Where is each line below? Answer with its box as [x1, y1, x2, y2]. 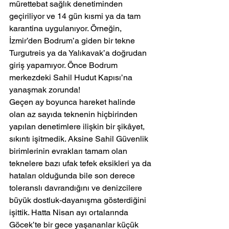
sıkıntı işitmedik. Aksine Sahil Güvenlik [9, 134, 150, 144]
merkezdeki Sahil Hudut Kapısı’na [9, 73, 134, 83]
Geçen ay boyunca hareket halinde [9, 97, 138, 107]
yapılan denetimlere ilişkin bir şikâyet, [9, 122, 147, 132]
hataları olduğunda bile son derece [9, 171, 137, 181]
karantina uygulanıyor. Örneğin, [9, 24, 124, 34]
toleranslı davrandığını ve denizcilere [9, 183, 144, 193]
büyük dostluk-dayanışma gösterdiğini [9, 195, 148, 205]
